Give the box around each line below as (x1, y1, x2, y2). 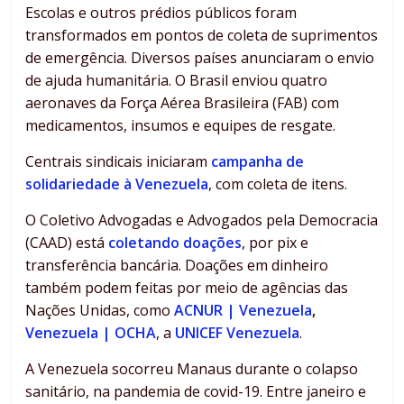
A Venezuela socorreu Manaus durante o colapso (25, 359, 359, 380)
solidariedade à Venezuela (25, 174, 209, 195)
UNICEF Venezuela (171, 323, 300, 344)
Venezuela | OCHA (25, 323, 157, 344)
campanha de (207, 151, 305, 172)
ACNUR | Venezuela (174, 300, 313, 321)
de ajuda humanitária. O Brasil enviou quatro (25, 70, 328, 91)
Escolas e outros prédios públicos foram (25, 3, 298, 23)
